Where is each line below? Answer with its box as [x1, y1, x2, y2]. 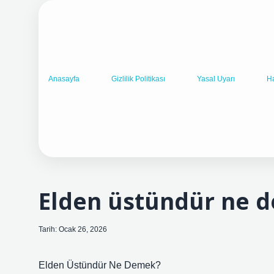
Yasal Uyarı [197, 74, 235, 83]
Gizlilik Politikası [111, 74, 165, 83]
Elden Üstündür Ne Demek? [39, 260, 161, 270]
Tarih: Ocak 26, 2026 [39, 225, 107, 234]
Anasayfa [48, 74, 80, 83]
